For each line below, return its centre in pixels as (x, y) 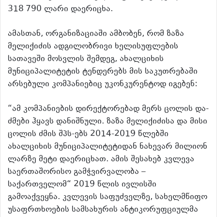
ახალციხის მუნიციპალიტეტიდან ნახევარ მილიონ (108, 147)
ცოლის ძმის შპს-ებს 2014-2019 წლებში (88, 134)
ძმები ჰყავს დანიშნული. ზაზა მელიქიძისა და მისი (108, 122)
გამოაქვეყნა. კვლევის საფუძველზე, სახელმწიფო (108, 197)
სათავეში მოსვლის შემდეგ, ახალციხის (86, 59)
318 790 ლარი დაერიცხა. (60, 9)
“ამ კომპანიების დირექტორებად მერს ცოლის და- (108, 109)
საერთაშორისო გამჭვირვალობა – (77, 172)
